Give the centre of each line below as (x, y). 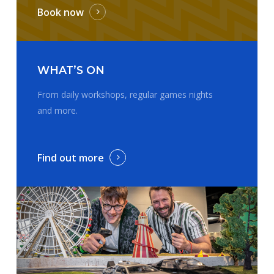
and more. (58, 110)
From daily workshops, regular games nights (125, 94)
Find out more (71, 157)
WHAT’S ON (71, 70)
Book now (61, 12)
